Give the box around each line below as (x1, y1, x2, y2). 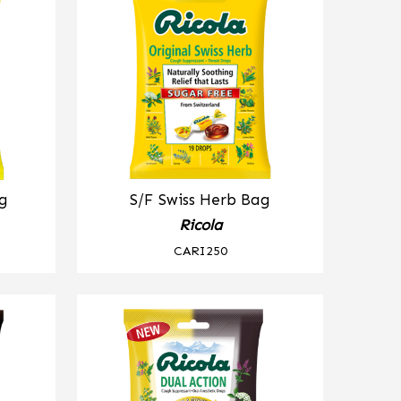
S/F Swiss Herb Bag (130, 191, 271, 209)
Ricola (178, 216, 222, 234)
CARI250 (173, 243, 227, 258)
